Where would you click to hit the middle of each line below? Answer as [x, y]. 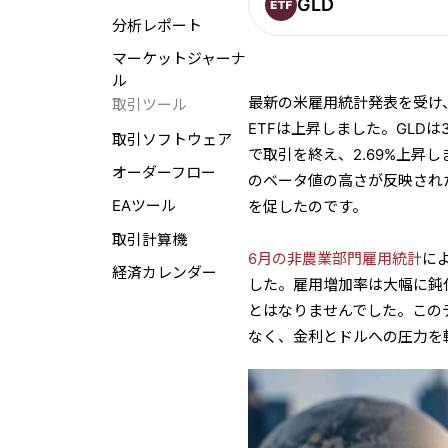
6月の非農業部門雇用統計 [335, 258]
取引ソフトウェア [171, 140]
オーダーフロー [163, 173]
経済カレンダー [164, 272]
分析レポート [156, 25]
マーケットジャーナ [178, 58]
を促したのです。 [308, 206]
